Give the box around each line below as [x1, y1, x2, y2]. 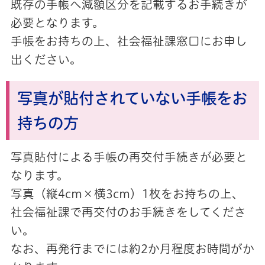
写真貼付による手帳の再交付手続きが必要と [10, 151, 247, 163]
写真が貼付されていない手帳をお [17, 91, 248, 106]
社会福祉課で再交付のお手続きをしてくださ [10, 206, 246, 218]
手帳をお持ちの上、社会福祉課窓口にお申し [10, 35, 247, 47]
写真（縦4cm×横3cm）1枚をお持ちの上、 [10, 188, 244, 199]
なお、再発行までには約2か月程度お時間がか [10, 243, 254, 254]
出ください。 [10, 53, 82, 65]
